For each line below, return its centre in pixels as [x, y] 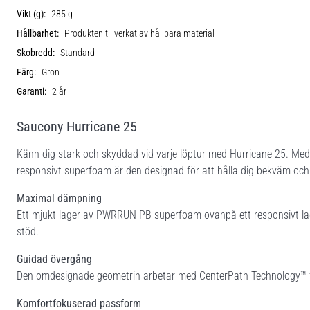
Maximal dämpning [59, 198]
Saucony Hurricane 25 [77, 126]
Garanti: [31, 91]
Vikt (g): [31, 14]
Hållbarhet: [38, 33]
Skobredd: [36, 53]
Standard [77, 53]
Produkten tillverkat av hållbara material [139, 33]
